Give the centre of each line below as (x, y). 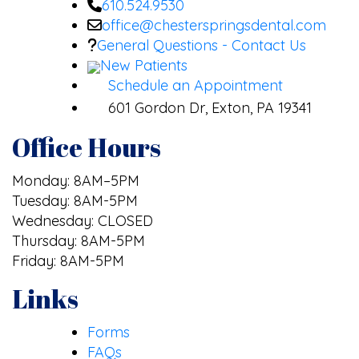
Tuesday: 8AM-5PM (75, 201)
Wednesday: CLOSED (83, 221)
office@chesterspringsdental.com (214, 26)
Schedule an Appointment (196, 86)
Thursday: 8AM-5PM (79, 241)
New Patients (144, 66)
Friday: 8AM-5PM (68, 261)
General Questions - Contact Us (202, 46)
